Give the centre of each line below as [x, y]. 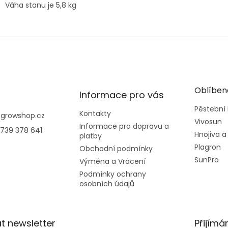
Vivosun [208, 121]
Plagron [207, 147]
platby [90, 136]
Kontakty [95, 113]
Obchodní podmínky [116, 148]
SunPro [206, 160]
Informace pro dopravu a [124, 126]
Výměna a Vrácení [112, 161]
